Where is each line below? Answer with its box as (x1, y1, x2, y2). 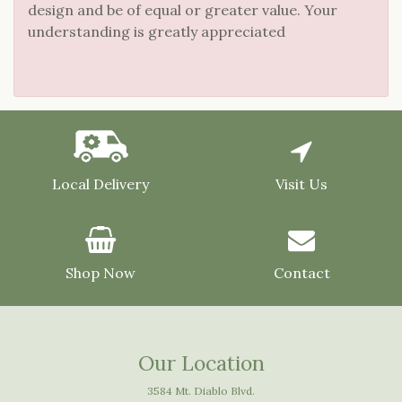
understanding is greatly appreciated (28, 22, 285, 41)
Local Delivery (52, 175, 149, 194)
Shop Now (66, 264, 135, 283)
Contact (273, 264, 330, 283)
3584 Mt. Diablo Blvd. (147, 384, 255, 398)
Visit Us (275, 175, 328, 194)
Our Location (137, 350, 265, 377)
